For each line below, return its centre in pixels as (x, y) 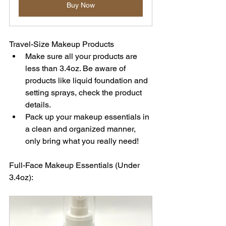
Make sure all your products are (82, 56)
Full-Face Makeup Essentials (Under (75, 165)
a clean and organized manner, (81, 129)
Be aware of (105, 69)
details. (38, 105)
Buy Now (81, 5)
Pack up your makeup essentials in (88, 117)
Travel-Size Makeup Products (62, 44)
